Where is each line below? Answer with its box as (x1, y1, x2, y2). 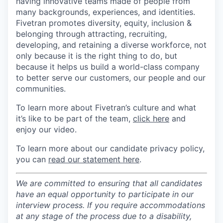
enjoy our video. (16, 124, 77, 134)
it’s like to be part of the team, (16, 113, 133, 123)
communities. (16, 84, 66, 94)
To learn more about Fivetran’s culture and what (16, 103, 196, 112)
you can (16, 154, 48, 164)
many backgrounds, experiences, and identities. (16, 7, 195, 17)
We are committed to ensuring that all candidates (16, 178, 202, 188)
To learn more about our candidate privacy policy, (16, 143, 205, 153)
